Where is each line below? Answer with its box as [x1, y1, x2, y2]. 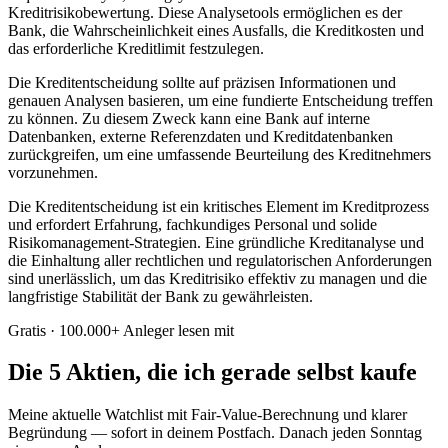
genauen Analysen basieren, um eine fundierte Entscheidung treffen [8, 91, 433, 109]
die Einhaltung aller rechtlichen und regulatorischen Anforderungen [8, 251, 432, 269]
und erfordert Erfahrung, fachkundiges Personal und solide [8, 215, 377, 233]
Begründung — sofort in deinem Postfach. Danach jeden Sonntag [8, 424, 422, 442]
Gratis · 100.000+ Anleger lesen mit [8, 321, 234, 339]
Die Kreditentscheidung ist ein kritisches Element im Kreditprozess [8, 197, 429, 215]
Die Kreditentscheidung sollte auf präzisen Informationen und [8, 73, 396, 91]
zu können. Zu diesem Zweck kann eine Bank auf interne [8, 109, 370, 127]
